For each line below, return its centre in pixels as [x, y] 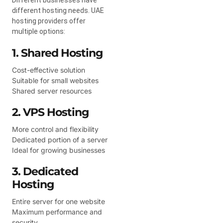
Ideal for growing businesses [58, 150]
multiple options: [39, 31]
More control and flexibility [55, 129]
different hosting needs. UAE [58, 10]
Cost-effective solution [49, 70]
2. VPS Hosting [50, 112]
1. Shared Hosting [57, 53]
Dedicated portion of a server [60, 139]
